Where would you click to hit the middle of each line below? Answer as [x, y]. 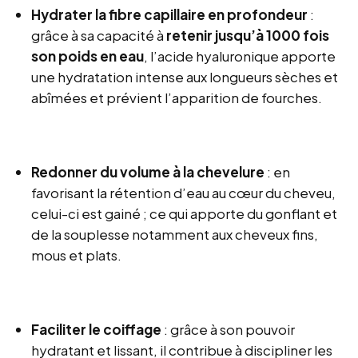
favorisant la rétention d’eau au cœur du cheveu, [184, 193]
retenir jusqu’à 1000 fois [248, 36]
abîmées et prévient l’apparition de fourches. [177, 98]
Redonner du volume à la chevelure [148, 172]
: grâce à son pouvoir [229, 330]
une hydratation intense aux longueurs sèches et [185, 77]
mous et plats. [77, 255]
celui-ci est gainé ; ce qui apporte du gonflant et [185, 214]
